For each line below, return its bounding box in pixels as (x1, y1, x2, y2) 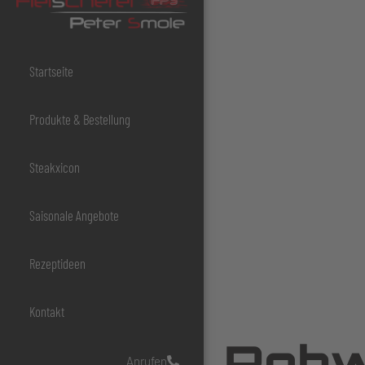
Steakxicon (29, 158, 80, 175)
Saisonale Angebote (29, 206, 119, 223)
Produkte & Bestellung (29, 110, 130, 127)
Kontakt (29, 302, 64, 319)
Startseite (29, 62, 73, 79)
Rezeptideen (29, 254, 86, 271)
